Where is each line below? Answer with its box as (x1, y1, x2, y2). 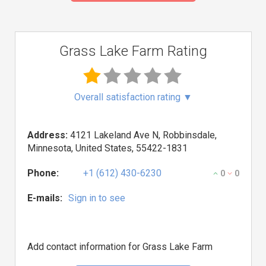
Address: (27, 129, 68, 141)
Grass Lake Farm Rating (59, 43, 207, 59)
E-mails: (27, 192, 62, 204)
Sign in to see (68, 192, 125, 204)
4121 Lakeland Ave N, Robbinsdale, (68, 129, 217, 141)
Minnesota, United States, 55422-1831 (27, 142, 188, 154)
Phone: (27, 167, 59, 179)
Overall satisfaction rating (74, 91, 183, 103)
